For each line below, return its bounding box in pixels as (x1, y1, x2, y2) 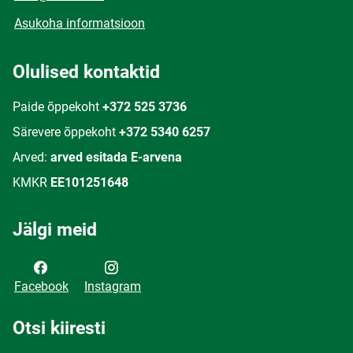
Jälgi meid (13, 219, 97, 240)
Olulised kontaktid (13, 61, 160, 83)
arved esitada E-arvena (50, 150, 182, 165)
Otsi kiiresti (13, 318, 106, 339)
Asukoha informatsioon (14, 16, 145, 31)
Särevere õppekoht (13, 124, 116, 139)
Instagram (84, 279, 141, 294)
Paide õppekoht (13, 99, 99, 114)
